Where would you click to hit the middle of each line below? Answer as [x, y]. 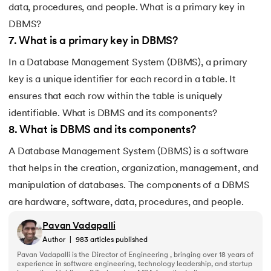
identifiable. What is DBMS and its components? [113, 114]
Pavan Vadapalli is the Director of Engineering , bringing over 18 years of [135, 256]
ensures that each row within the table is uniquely [116, 97]
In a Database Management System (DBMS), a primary [128, 63]
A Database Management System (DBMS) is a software [129, 152]
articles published [118, 240]
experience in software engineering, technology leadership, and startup [135, 265]
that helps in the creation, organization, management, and [134, 169]
